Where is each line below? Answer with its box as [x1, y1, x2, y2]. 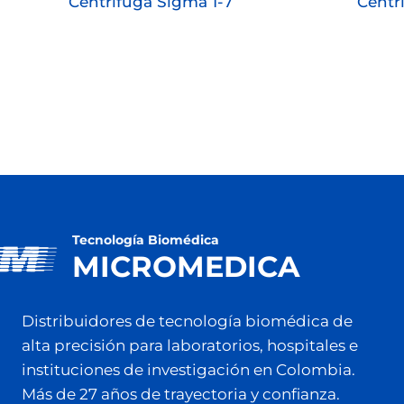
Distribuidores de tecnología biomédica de [22, 312, 353, 331]
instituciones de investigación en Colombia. [22, 361, 355, 380]
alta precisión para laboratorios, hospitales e [22, 336, 358, 355]
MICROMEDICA [71, 248, 300, 284]
